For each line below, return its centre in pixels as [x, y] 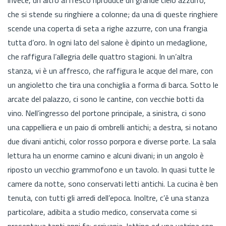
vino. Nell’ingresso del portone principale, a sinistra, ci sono [107, 113]
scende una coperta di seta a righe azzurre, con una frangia [107, 28]
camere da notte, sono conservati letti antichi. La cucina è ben [113, 183]
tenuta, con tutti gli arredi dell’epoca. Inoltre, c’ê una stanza [108, 197]
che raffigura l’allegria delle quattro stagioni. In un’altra [100, 56]
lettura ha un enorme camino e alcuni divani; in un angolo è [106, 155]
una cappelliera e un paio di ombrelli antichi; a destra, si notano [112, 127]
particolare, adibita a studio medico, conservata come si [102, 212]
